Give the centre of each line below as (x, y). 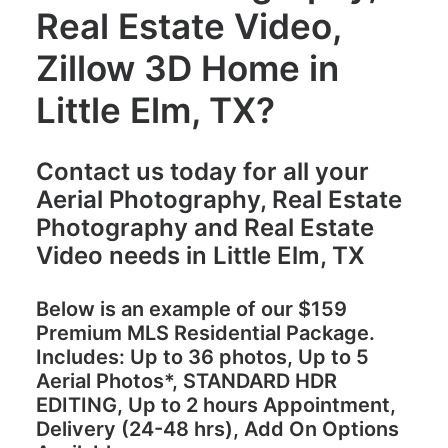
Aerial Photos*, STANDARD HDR (186, 381)
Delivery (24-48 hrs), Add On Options (217, 429)
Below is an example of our (167, 309)
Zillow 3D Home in (187, 68)
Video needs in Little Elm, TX (200, 255)
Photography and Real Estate (205, 227)
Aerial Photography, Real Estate (219, 199)
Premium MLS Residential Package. (205, 333)
